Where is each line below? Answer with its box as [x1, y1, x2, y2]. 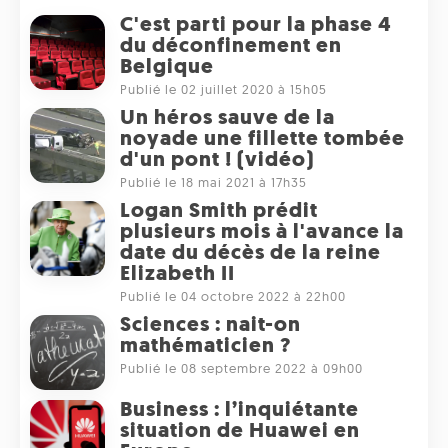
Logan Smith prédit [120, 201, 318, 223]
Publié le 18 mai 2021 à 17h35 [120, 177, 307, 191]
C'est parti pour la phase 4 [120, 15, 392, 37]
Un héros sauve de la [120, 108, 335, 130]
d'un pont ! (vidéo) [120, 150, 314, 172]
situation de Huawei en [120, 421, 360, 443]
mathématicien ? [120, 336, 291, 358]
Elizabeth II [120, 264, 235, 286]
